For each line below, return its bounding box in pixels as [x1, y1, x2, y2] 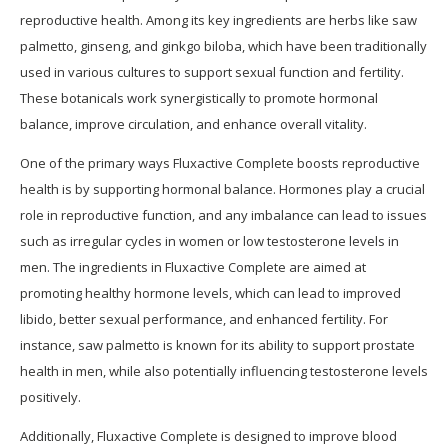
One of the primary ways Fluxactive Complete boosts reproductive [20, 154, 420, 173]
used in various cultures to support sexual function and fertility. [20, 63, 404, 82]
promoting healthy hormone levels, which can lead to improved [20, 284, 401, 303]
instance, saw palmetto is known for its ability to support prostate [20, 336, 415, 355]
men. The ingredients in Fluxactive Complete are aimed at [20, 258, 366, 277]
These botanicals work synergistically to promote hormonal [20, 89, 378, 108]
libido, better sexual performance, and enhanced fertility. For [20, 310, 388, 329]
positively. [20, 388, 81, 407]
